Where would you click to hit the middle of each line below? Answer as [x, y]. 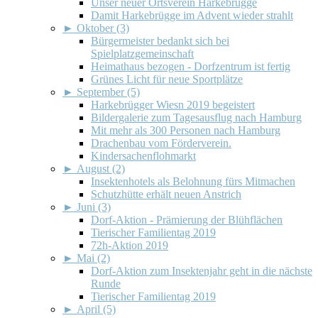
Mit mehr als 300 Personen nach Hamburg [186, 130]
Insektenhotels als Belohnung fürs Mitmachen [193, 181]
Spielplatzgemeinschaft [142, 53]
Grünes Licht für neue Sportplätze [167, 79]
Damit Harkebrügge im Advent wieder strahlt [192, 15]
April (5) [96, 309]
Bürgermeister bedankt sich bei [160, 40]
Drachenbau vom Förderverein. [161, 143]
